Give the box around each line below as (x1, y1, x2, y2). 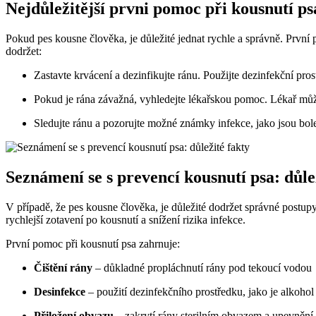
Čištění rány (34, 261, 92, 274)
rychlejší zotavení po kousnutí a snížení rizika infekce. (6, 213, 245, 226)
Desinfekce (34, 285, 85, 298)
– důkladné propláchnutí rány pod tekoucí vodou (92, 261, 312, 274)
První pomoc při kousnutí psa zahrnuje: (6, 237, 180, 250)
